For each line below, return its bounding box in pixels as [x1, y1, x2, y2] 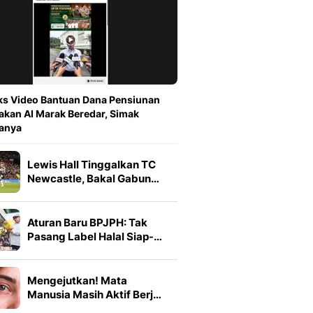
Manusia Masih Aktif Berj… [27, 288, 161, 302]
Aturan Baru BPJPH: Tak [27, 216, 147, 230]
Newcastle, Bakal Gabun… [27, 172, 159, 186]
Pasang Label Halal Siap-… [27, 230, 162, 244]
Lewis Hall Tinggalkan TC [27, 158, 156, 172]
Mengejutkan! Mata [27, 274, 127, 288]
